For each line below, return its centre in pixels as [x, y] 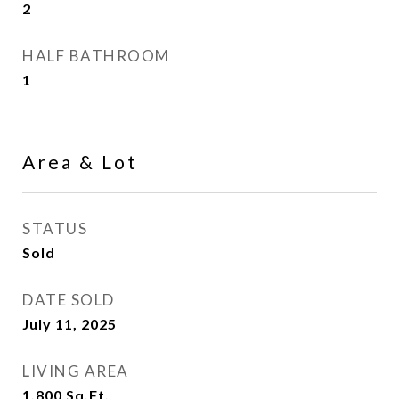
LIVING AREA [76, 371]
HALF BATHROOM [96, 56]
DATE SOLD [69, 300]
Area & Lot [80, 162]
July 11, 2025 [69, 324]
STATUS [55, 228]
